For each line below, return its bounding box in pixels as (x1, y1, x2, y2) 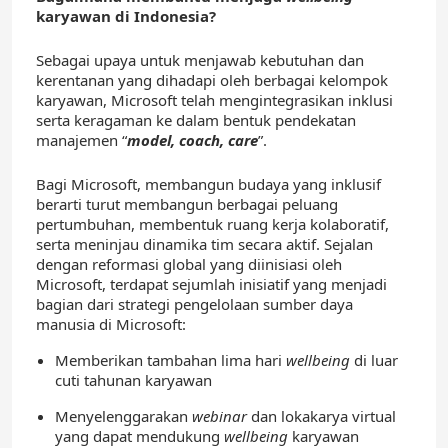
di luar (354, 350, 398, 371)
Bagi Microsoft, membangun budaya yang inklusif (36, 174, 381, 195)
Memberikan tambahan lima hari (55, 350, 286, 371)
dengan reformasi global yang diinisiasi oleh (36, 254, 342, 275)
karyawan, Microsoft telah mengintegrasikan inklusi (36, 90, 393, 111)
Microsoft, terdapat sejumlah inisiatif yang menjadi (36, 274, 387, 295)
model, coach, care (127, 130, 258, 151)
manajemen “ (36, 130, 127, 151)
